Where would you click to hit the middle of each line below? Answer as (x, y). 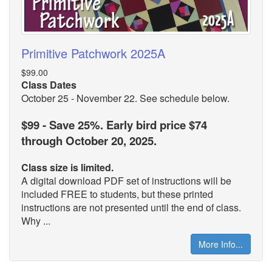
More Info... (221, 244)
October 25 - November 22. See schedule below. (125, 98)
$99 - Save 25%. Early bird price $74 (114, 124)
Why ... (36, 220)
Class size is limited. (67, 167)
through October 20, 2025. (89, 140)
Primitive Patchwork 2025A (93, 53)
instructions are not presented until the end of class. (131, 207)
